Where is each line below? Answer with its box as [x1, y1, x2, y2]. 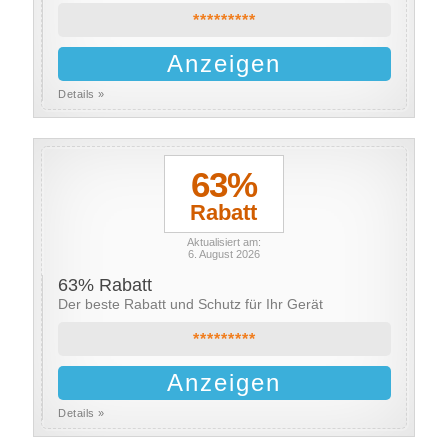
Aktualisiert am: [186, 236, 261, 248]
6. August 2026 [187, 248, 260, 260]
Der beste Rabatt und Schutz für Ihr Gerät [58, 296, 324, 312]
